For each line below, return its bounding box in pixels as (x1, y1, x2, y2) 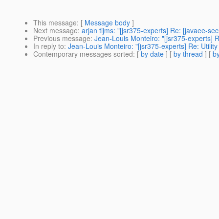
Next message (33, 25, 78, 36)
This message (33, 18, 77, 28)
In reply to (33, 41, 64, 51)
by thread (174, 49, 203, 59)
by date (141, 49, 164, 59)
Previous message (33, 33, 90, 44)
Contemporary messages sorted (33, 49, 133, 59)
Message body (85, 18, 130, 28)
